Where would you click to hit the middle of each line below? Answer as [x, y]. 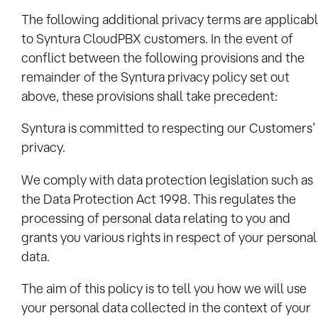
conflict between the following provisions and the [163, 57]
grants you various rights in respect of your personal [169, 237]
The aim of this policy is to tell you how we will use [164, 288]
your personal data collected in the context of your [166, 307]
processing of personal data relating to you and [156, 218]
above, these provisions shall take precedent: [149, 95]
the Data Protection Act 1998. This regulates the [159, 198]
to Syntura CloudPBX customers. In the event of [157, 38]
